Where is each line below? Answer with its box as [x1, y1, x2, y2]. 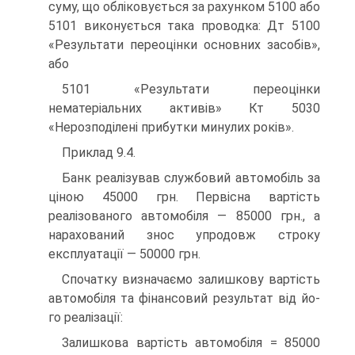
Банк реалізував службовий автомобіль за [62, 170, 320, 185]
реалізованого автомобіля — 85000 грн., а [48, 208, 320, 223]
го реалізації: [48, 310, 123, 325]
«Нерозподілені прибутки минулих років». [48, 120, 294, 135]
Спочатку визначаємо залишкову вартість [62, 272, 320, 287]
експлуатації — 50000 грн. [48, 246, 200, 261]
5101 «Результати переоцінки [62, 82, 320, 97]
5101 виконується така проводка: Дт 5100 [48, 18, 320, 33]
